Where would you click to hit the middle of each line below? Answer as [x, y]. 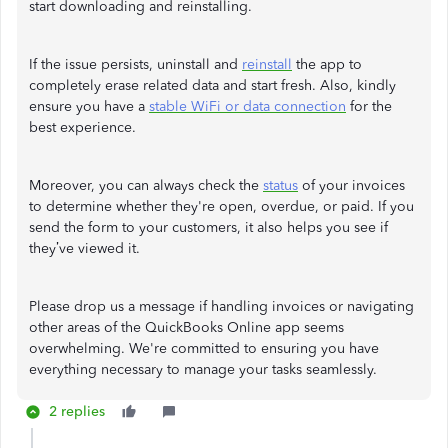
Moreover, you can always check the [146, 185]
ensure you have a [89, 106]
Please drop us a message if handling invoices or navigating [221, 306]
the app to [327, 64]
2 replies [77, 411]
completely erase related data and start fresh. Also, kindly [212, 85]
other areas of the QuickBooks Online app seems [186, 327]
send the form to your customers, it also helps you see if [208, 227]
